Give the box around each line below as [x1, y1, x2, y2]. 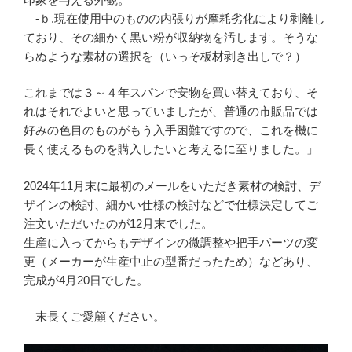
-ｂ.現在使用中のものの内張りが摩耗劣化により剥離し [24, 11, 325, 25]
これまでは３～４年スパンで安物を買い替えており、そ [24, 86, 318, 100]
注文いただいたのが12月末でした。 [24, 216, 213, 230]
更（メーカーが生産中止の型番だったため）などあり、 [24, 254, 318, 268]
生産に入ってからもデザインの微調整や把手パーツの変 [24, 235, 318, 249]
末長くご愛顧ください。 [24, 310, 165, 324]
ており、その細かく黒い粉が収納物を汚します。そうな [24, 30, 318, 44]
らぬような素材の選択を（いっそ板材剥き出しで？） [24, 49, 306, 63]
